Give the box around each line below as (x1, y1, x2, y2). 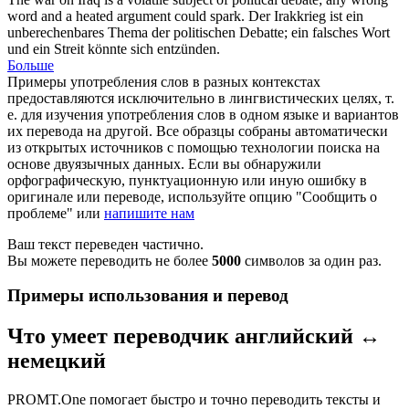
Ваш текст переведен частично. (7, 236, 204, 252)
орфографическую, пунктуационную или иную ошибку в (7, 172, 367, 188)
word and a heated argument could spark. (7, 7, 245, 24)
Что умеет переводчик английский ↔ (7, 324, 381, 349)
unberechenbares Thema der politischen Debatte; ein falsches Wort (7, 24, 390, 40)
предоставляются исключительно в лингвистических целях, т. (7, 89, 394, 106)
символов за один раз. (241, 252, 382, 268)
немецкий (7, 349, 106, 373)
